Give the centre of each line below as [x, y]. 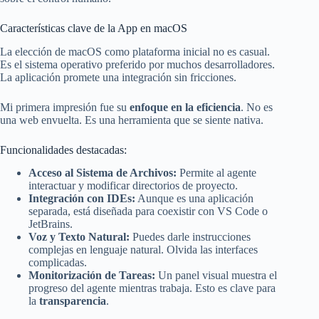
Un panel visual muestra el [216, 276]
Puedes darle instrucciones [190, 237]
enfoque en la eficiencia [185, 107]
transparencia [73, 301]
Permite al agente [216, 173]
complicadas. [58, 263]
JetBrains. [51, 224]
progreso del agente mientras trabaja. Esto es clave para [152, 288]
